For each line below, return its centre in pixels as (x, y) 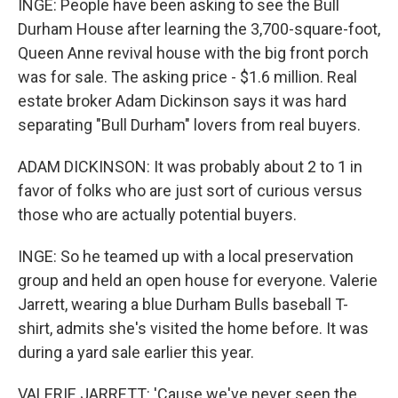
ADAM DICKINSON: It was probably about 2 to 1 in (190, 167)
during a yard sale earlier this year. (136, 352)
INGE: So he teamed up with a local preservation (186, 256)
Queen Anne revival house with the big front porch (193, 53)
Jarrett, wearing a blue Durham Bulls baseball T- (183, 304)
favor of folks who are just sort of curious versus (190, 191)
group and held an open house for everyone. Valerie (198, 280)
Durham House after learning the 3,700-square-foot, (199, 29)
